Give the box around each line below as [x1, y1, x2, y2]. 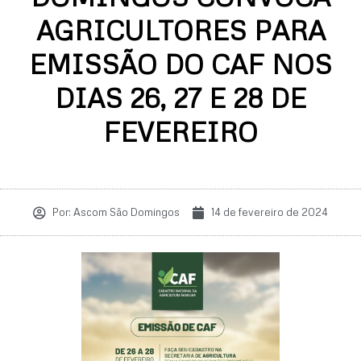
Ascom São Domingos [71, 205, 180, 218]
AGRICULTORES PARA [35, 14, 326, 46]
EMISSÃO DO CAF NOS [29, 48, 332, 80]
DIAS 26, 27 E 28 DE [55, 81, 306, 114]
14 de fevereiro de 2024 [211, 205, 328, 218]
